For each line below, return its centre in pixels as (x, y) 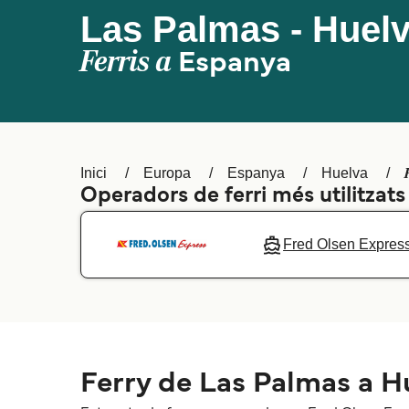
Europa (167, 173)
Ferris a (129, 62)
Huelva (345, 173)
